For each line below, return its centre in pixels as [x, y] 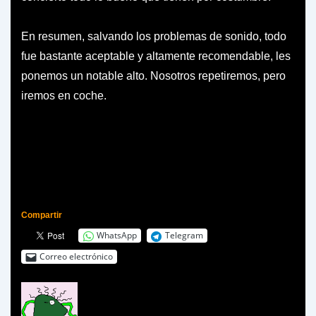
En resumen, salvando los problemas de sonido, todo [154, 36]
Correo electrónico [76, 256]
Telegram [184, 235]
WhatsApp [117, 235]
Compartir [42, 215]
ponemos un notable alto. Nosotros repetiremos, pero [153, 75]
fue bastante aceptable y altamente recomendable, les [156, 56]
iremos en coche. [64, 95]
